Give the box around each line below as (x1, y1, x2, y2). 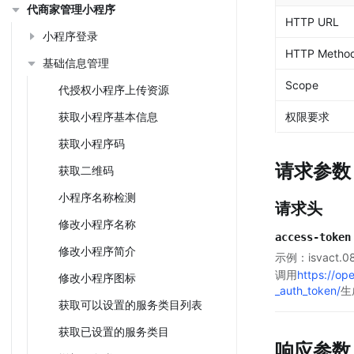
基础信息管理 (43, 56, 109, 70)
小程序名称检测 (58, 190, 136, 204)
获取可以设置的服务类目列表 (58, 298, 202, 311)
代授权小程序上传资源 (58, 83, 169, 96)
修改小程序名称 (58, 217, 136, 231)
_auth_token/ (275, 284, 341, 297)
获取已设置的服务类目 (58, 325, 169, 338)
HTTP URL (285, 15, 339, 28)
